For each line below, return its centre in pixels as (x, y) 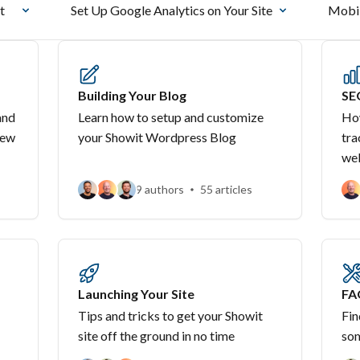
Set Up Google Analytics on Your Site (172, 10)
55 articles (226, 189)
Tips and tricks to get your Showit (170, 315)
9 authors (160, 189)
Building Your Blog (132, 95)
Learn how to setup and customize (171, 117)
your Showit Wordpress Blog (157, 137)
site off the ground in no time (156, 335)
